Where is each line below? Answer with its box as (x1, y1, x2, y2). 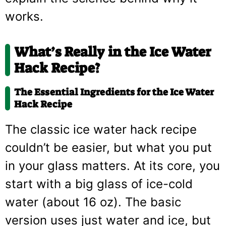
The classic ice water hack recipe (5, 122, 197, 137)
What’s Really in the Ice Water (14, 42, 211, 61)
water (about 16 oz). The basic (5, 194, 181, 209)
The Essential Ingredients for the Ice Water (14, 85, 214, 98)
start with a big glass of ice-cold (5, 176, 193, 191)
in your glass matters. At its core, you (5, 158, 220, 173)
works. (5, 9, 43, 24)
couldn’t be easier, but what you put (5, 140, 212, 155)
